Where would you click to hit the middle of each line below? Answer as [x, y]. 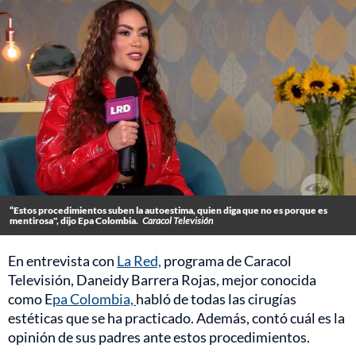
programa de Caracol [226, 261]
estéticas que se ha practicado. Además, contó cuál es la [176, 318]
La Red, [139, 261]
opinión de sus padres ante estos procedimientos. [159, 337]
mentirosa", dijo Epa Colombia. [74, 221]
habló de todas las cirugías [216, 299]
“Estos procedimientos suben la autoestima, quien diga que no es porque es [168, 211]
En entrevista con [62, 261]
